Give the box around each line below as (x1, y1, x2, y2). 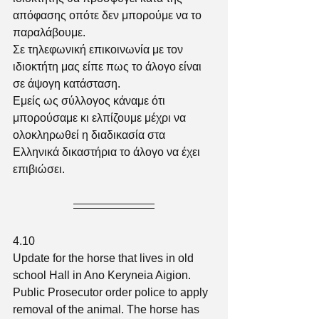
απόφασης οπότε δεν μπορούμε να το (13, 9, 204, 21)
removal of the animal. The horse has (13, 303, 202, 315)
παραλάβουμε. (13, 26, 88, 38)
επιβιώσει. (13, 163, 65, 175)
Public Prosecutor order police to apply (13, 286, 211, 298)
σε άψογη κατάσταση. (13, 78, 120, 90)
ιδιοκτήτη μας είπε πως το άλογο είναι (13, 61, 204, 73)
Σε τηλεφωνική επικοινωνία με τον (13, 43, 186, 56)
